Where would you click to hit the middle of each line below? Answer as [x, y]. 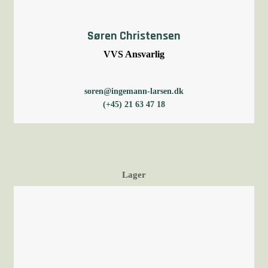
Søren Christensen [134, 36]
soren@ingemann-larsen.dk [134, 91]
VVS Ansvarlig [134, 54]
